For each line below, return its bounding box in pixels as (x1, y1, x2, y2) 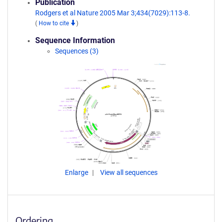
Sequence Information (35, 36, 115, 45)
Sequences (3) (55, 47, 99, 55)
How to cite (39, 20, 70, 27)
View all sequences (100, 168, 158, 176)
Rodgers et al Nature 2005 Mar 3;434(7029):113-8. (35, 9, 190, 17)
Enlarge (64, 168, 90, 176)
